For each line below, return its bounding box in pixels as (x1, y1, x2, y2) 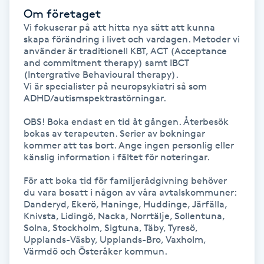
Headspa (7, 100, 46, 111)
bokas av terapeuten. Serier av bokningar (24, 127, 205, 139)
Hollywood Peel (7, 232, 74, 243)
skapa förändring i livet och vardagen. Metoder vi (24, 33, 240, 45)
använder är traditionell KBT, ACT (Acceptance (24, 45, 227, 57)
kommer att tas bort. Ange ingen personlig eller (24, 139, 234, 151)
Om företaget (24, 6, 101, 21)
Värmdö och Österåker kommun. (24, 245, 169, 257)
